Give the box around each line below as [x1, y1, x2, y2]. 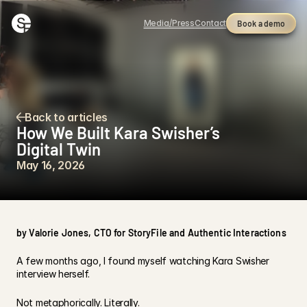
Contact [195, 18, 227, 28]
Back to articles [25, 110, 108, 124]
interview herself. [16, 268, 90, 280]
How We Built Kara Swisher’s [16, 123, 220, 143]
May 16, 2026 [16, 158, 86, 172]
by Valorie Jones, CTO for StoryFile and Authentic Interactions [16, 227, 286, 238]
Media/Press [143, 18, 195, 28]
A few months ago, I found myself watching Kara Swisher [16, 255, 269, 267]
